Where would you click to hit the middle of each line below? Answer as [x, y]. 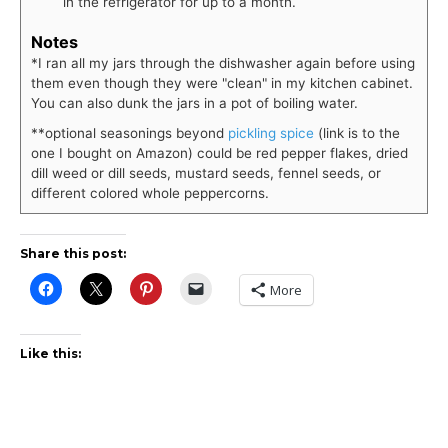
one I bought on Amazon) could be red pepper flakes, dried [219, 152]
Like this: [50, 353]
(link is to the [357, 132]
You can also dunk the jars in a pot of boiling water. [194, 102]
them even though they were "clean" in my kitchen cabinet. [222, 82]
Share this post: [73, 253]
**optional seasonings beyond [129, 132]
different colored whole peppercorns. [150, 192]
